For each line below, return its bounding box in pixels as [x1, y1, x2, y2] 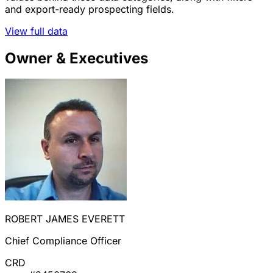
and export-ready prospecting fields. [5, 2, 174, 15]
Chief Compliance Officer [5, 235, 121, 247]
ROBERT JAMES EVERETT [5, 213, 125, 225]
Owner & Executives [5, 49, 148, 67]
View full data [5, 24, 68, 37]
